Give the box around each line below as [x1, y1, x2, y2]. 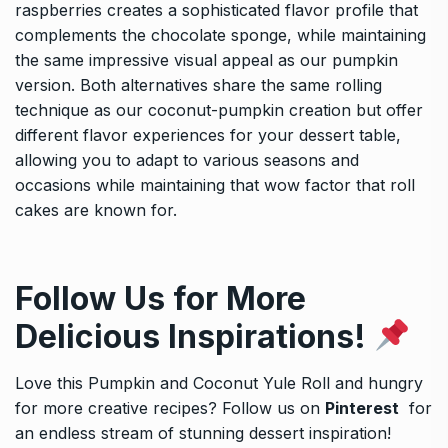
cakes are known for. [15, 199, 177, 220]
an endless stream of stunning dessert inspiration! [15, 422, 391, 443]
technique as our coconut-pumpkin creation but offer [15, 99, 423, 120]
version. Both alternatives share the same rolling [15, 74, 382, 95]
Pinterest [325, 397, 399, 418]
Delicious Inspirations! [15, 316, 374, 356]
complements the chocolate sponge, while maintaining [15, 24, 426, 45]
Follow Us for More [15, 278, 306, 318]
